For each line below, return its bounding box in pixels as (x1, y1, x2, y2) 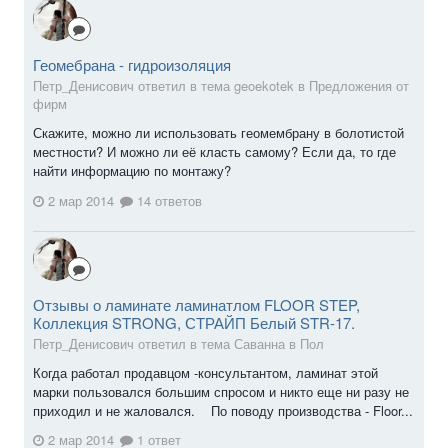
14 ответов (133, 190, 202, 210)
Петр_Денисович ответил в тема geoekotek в (33, 76, 309, 96)
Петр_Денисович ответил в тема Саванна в (33, 333, 300, 353)
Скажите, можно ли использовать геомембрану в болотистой (33, 123, 404, 143)
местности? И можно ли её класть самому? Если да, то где (33, 142, 396, 162)
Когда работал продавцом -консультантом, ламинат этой (33, 362, 378, 382)
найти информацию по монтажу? (33, 161, 231, 181)
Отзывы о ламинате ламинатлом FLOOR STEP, (33, 293, 360, 315)
